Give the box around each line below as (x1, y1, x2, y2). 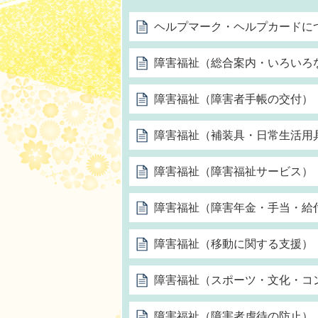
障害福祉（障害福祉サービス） (154, 165, 313, 177)
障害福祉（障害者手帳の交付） (154, 93, 313, 105)
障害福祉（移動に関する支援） (154, 238, 313, 250)
